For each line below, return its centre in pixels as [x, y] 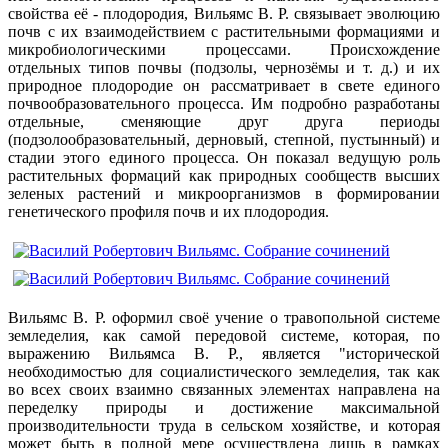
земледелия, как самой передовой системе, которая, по [224, 335]
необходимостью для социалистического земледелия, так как [224, 371]
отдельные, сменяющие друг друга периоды [224, 121]
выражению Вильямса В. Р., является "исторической [224, 353]
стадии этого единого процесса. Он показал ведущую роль [224, 157]
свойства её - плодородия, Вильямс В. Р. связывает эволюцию [224, 13]
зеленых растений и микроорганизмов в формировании [224, 193]
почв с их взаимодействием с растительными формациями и [224, 31]
